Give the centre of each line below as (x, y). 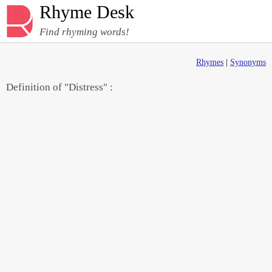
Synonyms (248, 62)
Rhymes (210, 62)
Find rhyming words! (84, 32)
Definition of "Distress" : (59, 87)
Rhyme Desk (87, 12)
